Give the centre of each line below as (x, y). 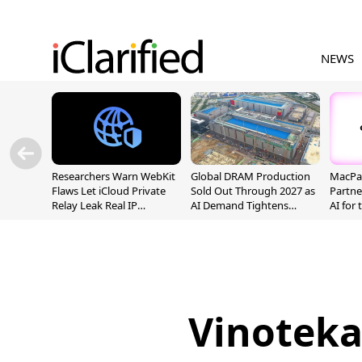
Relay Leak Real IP (95, 205)
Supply (207, 220)
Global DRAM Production (250, 176)
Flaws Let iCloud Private (109, 191)
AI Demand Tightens (240, 205)
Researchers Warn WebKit (114, 176)
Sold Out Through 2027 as (253, 191)
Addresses (76, 220)
